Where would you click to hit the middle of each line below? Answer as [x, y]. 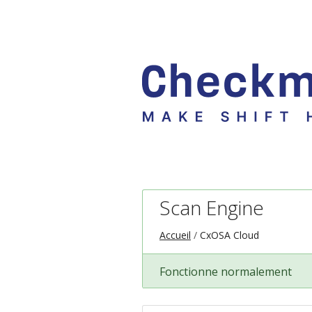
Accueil [175, 235]
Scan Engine [212, 208]
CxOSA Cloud [229, 235]
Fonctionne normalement [226, 271]
